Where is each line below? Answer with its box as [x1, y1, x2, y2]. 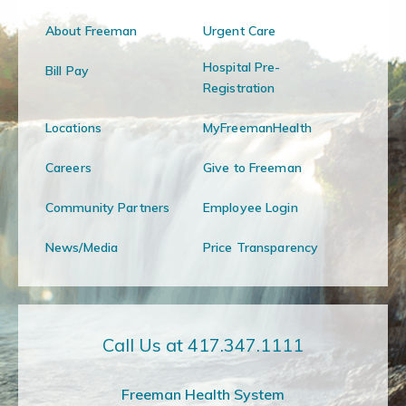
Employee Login [203, 199, 298, 216]
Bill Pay [45, 63, 89, 79]
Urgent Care [203, 23, 276, 39]
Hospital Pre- [203, 59, 281, 75]
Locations [45, 120, 102, 136]
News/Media [45, 239, 119, 256]
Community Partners [45, 199, 170, 216]
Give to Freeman [203, 159, 302, 176]
